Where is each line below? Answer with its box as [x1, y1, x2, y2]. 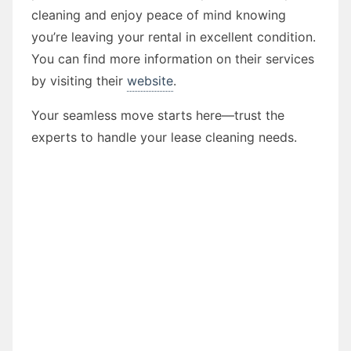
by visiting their [31, 72, 127, 89]
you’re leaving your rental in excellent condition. [31, 28, 316, 45]
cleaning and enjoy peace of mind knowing [31, 6, 286, 23]
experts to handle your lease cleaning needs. [31, 128, 297, 145]
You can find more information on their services [31, 50, 314, 67]
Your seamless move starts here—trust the [31, 107, 284, 123]
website [127, 72, 173, 89]
